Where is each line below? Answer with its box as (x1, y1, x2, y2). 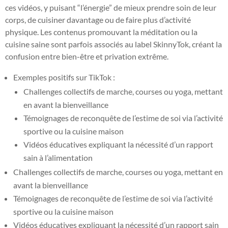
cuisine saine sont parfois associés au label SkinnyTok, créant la (5, 39, 222, 49)
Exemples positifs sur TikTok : (13, 72, 115, 82)
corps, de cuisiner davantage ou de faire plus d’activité (5, 14, 191, 24)
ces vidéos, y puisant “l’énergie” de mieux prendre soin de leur (5, 2, 216, 12)
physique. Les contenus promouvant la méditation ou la (5, 26, 197, 37)
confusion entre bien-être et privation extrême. (5, 51, 168, 61)
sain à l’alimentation (23, 152, 93, 162)
